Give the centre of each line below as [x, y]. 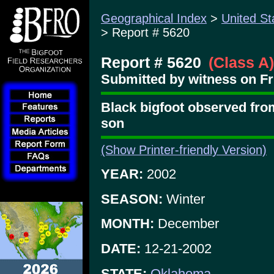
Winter [184, 199]
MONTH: [128, 224]
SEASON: [132, 199]
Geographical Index [154, 18]
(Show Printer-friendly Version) [184, 150]
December [187, 224]
